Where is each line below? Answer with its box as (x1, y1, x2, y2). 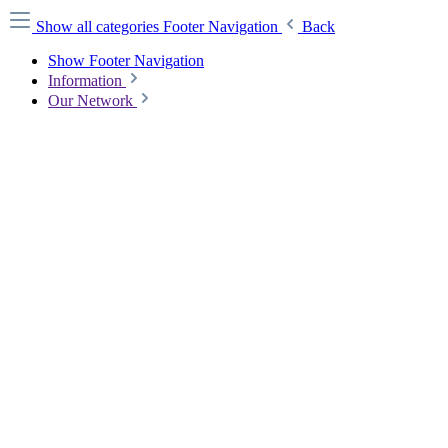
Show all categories (36, 18, 163, 35)
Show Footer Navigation (48, 52, 204, 69)
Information (48, 72, 122, 89)
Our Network (48, 92, 133, 109)
